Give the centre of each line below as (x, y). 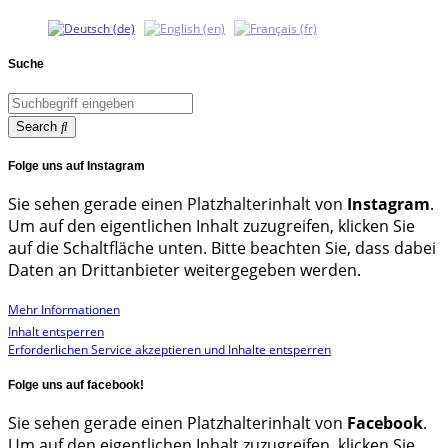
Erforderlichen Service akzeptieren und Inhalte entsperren (169, 349)
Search (36, 127)
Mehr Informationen (64, 309)
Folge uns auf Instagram (76, 165)
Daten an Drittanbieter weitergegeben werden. (184, 269)
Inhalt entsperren (56, 331)
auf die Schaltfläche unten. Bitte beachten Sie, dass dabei (222, 247)
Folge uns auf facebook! (76, 384)
